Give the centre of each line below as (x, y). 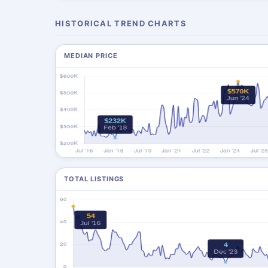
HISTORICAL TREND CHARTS (121, 23)
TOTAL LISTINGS (94, 179)
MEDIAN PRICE (91, 56)
